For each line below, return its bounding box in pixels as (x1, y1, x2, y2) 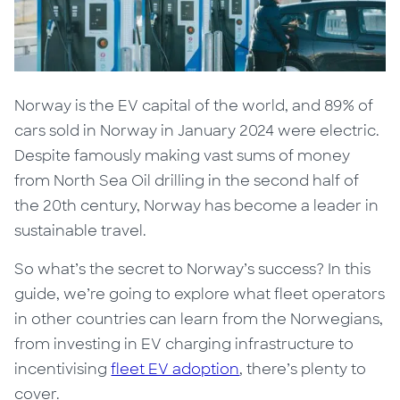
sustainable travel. (14, 221, 147, 241)
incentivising (14, 360, 112, 379)
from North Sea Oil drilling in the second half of (14, 171, 360, 191)
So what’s (14, 260, 90, 279)
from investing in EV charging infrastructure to (14, 335, 354, 354)
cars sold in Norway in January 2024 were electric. (14, 121, 380, 141)
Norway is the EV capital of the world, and (14, 96, 325, 116)
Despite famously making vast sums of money (14, 146, 351, 166)
